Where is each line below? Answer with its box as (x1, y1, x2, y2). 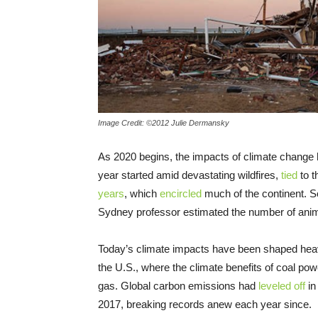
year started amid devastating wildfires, (98, 168, 281, 181)
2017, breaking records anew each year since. (98, 297, 312, 310)
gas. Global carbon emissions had (98, 279, 258, 292)
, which (124, 187, 160, 199)
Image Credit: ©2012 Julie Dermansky (98, 118, 229, 127)
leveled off (258, 279, 305, 292)
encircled (160, 187, 202, 199)
